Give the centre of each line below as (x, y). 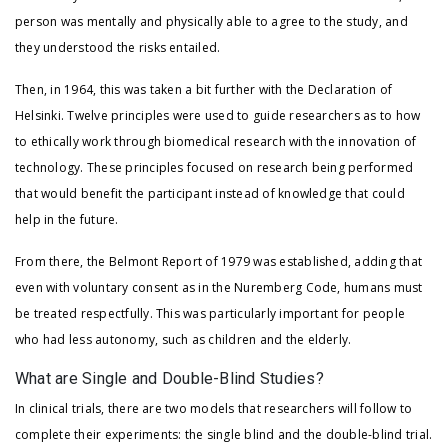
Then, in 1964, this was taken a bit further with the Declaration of (204, 90)
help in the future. (67, 220)
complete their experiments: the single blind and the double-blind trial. (224, 435)
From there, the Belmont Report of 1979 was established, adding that (219, 262)
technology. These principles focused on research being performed (214, 168)
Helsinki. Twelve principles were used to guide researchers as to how (218, 116)
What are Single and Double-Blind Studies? (169, 379)
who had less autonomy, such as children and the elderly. (183, 340)
